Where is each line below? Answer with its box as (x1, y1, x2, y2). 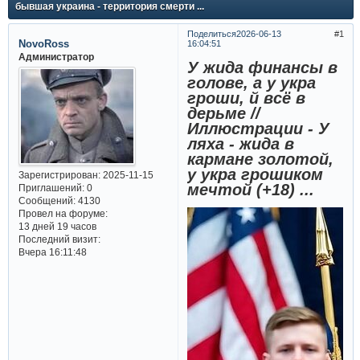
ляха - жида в (187, 134, 295, 153)
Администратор (18, 51, 94, 62)
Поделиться (186, 28, 236, 39)
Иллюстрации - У (187, 119, 330, 137)
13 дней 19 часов (18, 221, 96, 232)
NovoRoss (18, 37, 69, 50)
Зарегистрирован (18, 170, 98, 181)
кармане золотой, (187, 149, 334, 168)
